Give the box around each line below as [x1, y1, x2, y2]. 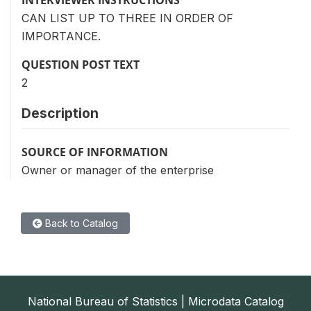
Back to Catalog [42, 217, 118, 229]
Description [22, 104, 99, 121]
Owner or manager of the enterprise [22, 162, 214, 177]
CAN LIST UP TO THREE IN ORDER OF [22, 10, 233, 25]
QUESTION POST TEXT [22, 56, 140, 72]
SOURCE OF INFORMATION [22, 144, 168, 160]
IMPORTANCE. [22, 28, 101, 43]
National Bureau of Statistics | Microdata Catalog [27, 294, 284, 308]
